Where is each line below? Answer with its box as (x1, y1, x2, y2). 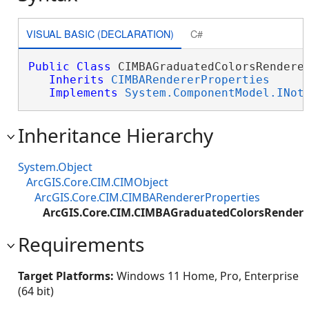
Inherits (48, 73, 104, 86)
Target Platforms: (18, 268, 117, 283)
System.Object (18, 159, 92, 175)
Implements (48, 86, 118, 99)
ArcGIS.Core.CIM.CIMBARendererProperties (34, 190, 260, 205)
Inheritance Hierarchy (18, 122, 213, 148)
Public (28, 60, 70, 73)
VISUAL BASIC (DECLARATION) (26, 26, 174, 41)
